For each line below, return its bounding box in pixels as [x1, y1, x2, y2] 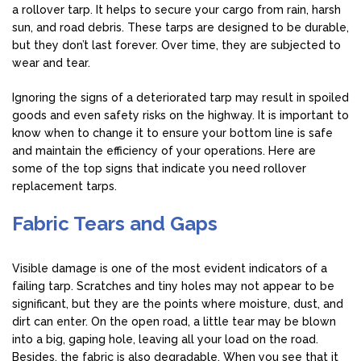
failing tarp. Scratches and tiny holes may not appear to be [12, 279, 334, 293]
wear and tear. [12, 56, 93, 69]
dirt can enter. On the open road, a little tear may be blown [12, 314, 336, 328]
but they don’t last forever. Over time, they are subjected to [12, 38, 341, 52]
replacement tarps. [12, 179, 120, 193]
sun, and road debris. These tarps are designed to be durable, [12, 20, 349, 34]
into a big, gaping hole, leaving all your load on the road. [12, 332, 318, 346]
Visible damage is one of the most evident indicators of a [12, 261, 327, 275]
